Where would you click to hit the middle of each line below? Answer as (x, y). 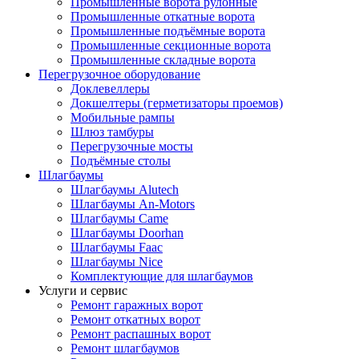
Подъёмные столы (121, 160)
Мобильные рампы (123, 117)
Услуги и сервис (83, 290)
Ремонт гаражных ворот (137, 305)
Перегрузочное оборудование (119, 74)
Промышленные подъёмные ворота (168, 30)
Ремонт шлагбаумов (125, 348)
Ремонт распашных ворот (141, 333)
